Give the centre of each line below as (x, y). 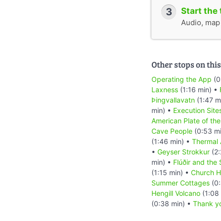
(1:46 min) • (172, 141)
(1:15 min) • (171, 172)
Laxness (165, 89)
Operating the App (182, 79)
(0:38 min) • (172, 203)
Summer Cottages (181, 183)
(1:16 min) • (199, 89)
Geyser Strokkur (184, 151)
